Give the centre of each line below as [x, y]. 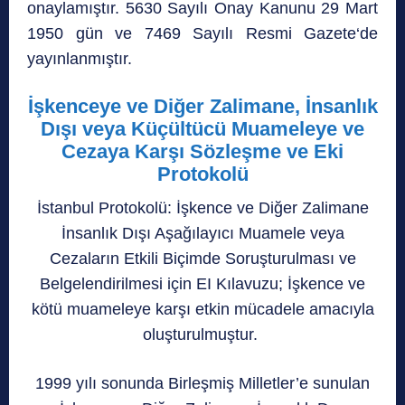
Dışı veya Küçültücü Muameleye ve [202, 128]
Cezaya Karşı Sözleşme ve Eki [202, 151]
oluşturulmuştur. [202, 334]
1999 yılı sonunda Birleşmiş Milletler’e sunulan [202, 383]
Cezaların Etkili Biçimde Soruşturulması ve [202, 258]
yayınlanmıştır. [80, 58]
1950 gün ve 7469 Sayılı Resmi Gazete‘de [202, 33]
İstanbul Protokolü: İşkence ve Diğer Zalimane [202, 207]
